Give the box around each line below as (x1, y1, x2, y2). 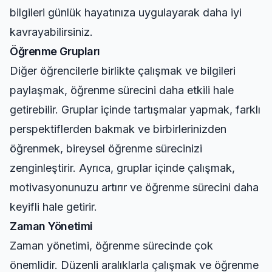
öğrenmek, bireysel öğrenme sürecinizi (10, 142, 202, 155)
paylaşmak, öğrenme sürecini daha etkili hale (10, 84, 234, 97)
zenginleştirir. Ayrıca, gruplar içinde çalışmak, (10, 161, 235, 174)
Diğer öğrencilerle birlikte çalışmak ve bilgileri (10, 64, 236, 77)
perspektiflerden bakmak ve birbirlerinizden (10, 123, 226, 135)
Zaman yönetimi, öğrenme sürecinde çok (10, 239, 213, 252)
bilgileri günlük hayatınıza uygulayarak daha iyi (10, 6, 242, 19)
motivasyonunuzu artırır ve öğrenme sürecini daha (10, 181, 259, 194)
